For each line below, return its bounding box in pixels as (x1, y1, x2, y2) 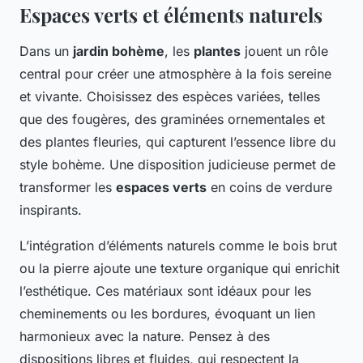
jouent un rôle (241, 43, 328, 60)
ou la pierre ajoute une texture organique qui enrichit (19, 260, 340, 277)
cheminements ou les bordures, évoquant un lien (19, 305, 315, 322)
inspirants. (19, 202, 82, 219)
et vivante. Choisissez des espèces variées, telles (19, 88, 320, 105)
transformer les (19, 179, 116, 196)
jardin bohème (73, 43, 164, 60)
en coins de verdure (207, 179, 332, 196)
